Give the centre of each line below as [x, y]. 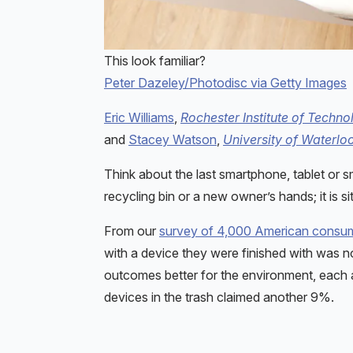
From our [132, 230]
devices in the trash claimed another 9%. [219, 297]
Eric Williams [139, 117]
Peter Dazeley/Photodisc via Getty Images [225, 82]
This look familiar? [155, 60]
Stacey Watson [173, 139]
